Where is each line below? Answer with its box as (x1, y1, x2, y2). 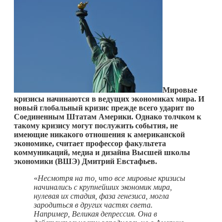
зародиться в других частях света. (34, 200, 153, 209)
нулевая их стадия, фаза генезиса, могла (34, 191, 169, 200)
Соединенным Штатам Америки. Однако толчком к (14, 112, 201, 121)
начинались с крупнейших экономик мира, (34, 182, 172, 191)
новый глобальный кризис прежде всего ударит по (14, 103, 194, 112)
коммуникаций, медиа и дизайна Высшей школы (14, 148, 190, 157)
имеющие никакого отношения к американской (14, 130, 185, 139)
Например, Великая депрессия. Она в (34, 209, 157, 218)
